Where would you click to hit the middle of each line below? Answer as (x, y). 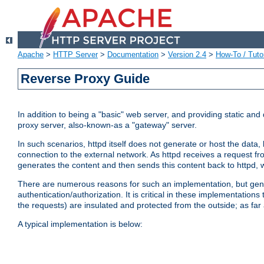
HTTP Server (75, 55)
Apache (31, 55)
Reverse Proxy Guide (85, 79)
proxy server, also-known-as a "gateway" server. (107, 125)
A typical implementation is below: (80, 224)
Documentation (133, 55)
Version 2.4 (187, 55)
